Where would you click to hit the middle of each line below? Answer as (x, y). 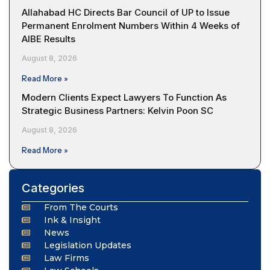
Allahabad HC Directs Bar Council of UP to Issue (126, 12)
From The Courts (81, 207)
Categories (53, 188)
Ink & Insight (72, 220)
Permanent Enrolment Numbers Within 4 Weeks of (131, 25)
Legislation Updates (87, 245)
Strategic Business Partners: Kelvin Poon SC (118, 110)
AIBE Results (49, 39)
